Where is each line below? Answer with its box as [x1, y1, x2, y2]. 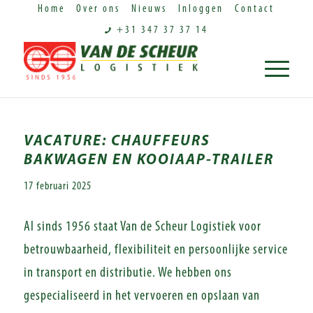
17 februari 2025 [23, 181, 92, 192]
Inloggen [177, 4, 224, 15]
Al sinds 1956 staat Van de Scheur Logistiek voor [23, 220, 261, 234]
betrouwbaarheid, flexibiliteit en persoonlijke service [23, 243, 288, 257]
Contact [234, 4, 275, 15]
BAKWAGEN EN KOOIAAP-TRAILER [23, 153, 274, 168]
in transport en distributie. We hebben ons [23, 266, 232, 280]
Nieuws [131, 4, 167, 15]
